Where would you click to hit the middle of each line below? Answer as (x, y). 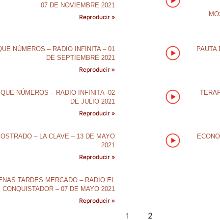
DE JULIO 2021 (92, 101)
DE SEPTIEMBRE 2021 (80, 58)
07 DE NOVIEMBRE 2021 (78, 5)
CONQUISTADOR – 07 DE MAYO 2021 (58, 189)
